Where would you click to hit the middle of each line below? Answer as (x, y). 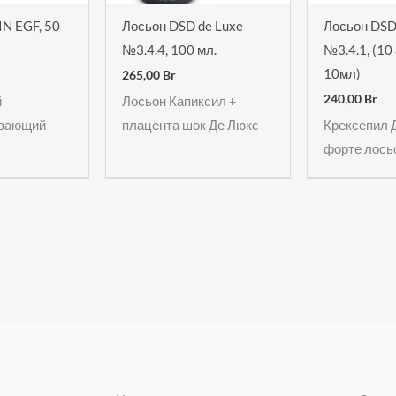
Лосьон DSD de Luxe (182, 25)
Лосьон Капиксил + (179, 101)
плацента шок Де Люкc (190, 125)
